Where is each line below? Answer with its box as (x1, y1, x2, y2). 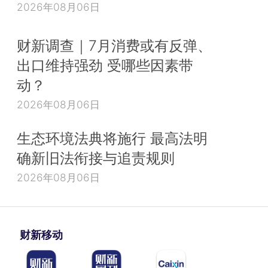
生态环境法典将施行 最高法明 (17, 129, 208, 148)
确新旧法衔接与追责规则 (17, 149, 175, 167)
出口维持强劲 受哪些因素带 (17, 56, 193, 75)
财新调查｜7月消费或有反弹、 (17, 36, 212, 55)
